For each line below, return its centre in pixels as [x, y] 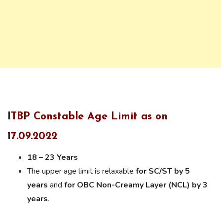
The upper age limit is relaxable [80, 171]
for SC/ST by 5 [163, 171]
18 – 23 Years [54, 158]
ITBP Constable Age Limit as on [88, 117]
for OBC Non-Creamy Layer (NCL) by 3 [136, 185]
